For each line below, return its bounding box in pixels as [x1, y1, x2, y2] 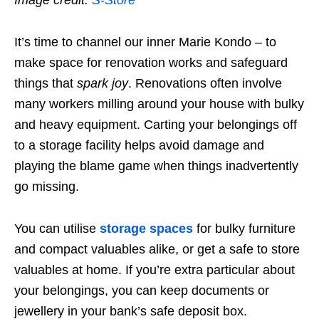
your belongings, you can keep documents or [14, 283, 269, 298]
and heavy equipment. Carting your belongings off [14, 117, 297, 132]
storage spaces [100, 221, 197, 236]
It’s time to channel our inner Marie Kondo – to [14, 34, 276, 49]
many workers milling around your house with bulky [14, 96, 304, 111]
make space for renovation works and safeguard [14, 55, 288, 70]
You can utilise [14, 221, 100, 236]
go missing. [14, 179, 83, 194]
